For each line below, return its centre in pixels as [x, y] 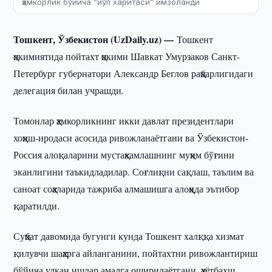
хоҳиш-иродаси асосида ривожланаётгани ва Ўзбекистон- [131, 138]
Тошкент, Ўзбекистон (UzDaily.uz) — [95, 39]
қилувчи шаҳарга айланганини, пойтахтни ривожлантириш [136, 253]
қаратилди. [37, 206]
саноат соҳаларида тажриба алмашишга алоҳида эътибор [127, 189]
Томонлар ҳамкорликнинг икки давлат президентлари [124, 121]
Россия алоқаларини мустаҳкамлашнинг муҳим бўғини [124, 155]
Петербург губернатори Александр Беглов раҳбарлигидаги [134, 73]
